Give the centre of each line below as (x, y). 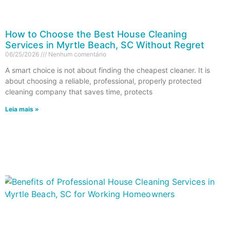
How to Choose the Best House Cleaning (96, 34)
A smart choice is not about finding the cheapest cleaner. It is (108, 70)
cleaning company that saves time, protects (79, 91)
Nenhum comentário (76, 54)
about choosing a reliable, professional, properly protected (103, 81)
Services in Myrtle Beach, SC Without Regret (105, 45)
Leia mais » (22, 109)
